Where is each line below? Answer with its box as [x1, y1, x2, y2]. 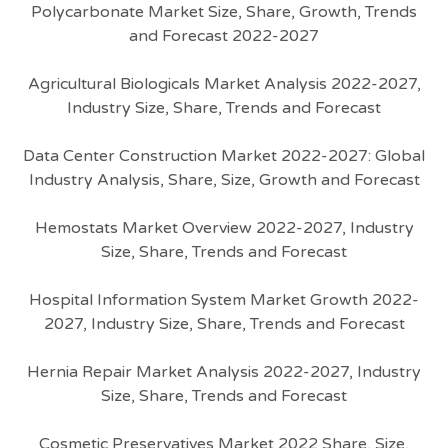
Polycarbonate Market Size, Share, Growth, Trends [31, 2, 417, 22]
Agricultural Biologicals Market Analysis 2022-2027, [27, 74, 421, 94]
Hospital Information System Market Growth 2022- [29, 290, 419, 310]
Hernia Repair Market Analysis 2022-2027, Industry [27, 362, 421, 382]
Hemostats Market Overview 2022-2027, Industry [34, 218, 414, 238]
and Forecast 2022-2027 [129, 26, 319, 46]
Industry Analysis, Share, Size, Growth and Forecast [28, 170, 420, 190]
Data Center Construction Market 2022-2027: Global [23, 146, 425, 166]
